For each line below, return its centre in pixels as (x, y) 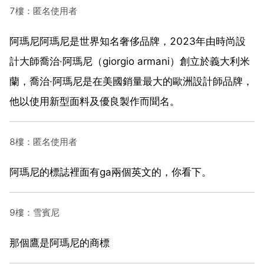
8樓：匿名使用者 (43, 141)
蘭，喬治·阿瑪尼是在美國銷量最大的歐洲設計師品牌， (131, 81)
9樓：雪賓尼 (34, 212)
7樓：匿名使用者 (43, 11)
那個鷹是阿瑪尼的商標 (60, 242)
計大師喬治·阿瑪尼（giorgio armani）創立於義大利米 (130, 61)
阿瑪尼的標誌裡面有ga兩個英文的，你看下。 (110, 172)
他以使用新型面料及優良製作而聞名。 (95, 101)
